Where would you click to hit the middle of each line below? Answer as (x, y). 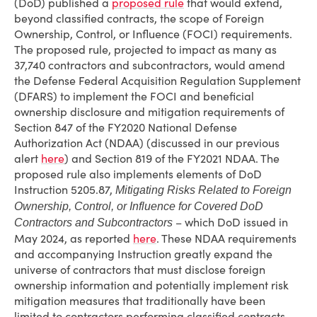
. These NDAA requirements (226, 238)
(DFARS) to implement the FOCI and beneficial (134, 96)
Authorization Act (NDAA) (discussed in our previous (147, 143)
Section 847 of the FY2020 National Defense (126, 127)
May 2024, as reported (74, 238)
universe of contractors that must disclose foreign (140, 270)
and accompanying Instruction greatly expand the (143, 254)
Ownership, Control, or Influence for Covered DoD (139, 206)
